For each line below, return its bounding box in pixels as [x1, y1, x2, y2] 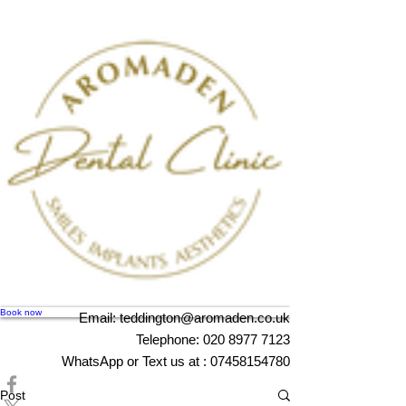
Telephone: [136, 332, 203, 348]
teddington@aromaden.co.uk [120, 310, 290, 326]
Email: [79, 310, 120, 326]
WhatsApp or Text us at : [62, 353, 210, 370]
